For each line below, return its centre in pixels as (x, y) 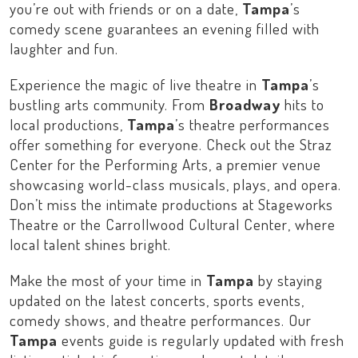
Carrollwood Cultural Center (197, 224)
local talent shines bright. (90, 244)
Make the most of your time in (108, 280)
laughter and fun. (64, 48)
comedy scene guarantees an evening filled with (165, 28)
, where (312, 224)
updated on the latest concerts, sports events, (157, 300)
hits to (302, 104)
